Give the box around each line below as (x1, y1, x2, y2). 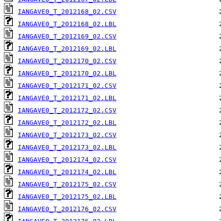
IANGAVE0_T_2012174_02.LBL (18, 168, 116, 176)
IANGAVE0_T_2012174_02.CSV (18, 156, 116, 164)
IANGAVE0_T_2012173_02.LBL (18, 144, 116, 151)
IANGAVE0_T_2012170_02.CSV (18, 57, 116, 65)
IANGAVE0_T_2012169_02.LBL (18, 45, 116, 53)
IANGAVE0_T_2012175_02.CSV (18, 181, 116, 188)
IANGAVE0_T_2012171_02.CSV (18, 82, 116, 90)
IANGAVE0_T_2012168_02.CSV (18, 8, 116, 16)
